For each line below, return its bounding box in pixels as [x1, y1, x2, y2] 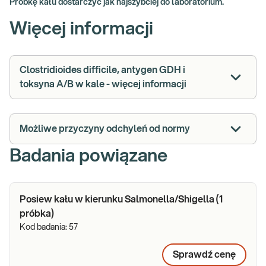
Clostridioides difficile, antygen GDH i [20, 65, 185, 75]
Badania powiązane [9, 147, 167, 165]
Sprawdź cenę [173, 250, 236, 259]
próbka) [20, 209, 54, 218]
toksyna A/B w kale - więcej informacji [20, 80, 186, 89]
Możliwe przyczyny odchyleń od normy [20, 124, 190, 134]
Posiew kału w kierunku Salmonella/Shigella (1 [20, 195, 223, 204]
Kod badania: [20, 223, 69, 232]
